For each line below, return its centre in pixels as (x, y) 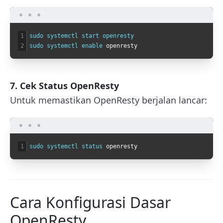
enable (94, 46)
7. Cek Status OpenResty (64, 85)
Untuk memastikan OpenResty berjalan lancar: (109, 100)
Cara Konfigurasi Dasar (90, 202)
